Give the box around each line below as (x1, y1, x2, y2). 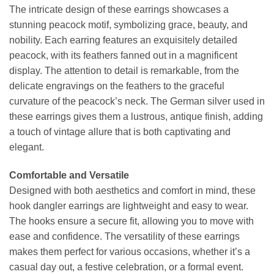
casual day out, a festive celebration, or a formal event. (9, 262, 243, 273)
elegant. (9, 142, 44, 153)
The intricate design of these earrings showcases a (9, 4, 229, 15)
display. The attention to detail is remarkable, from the (9, 65, 239, 76)
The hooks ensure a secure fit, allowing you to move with (9, 216, 254, 227)
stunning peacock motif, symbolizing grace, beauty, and (9, 20, 248, 31)
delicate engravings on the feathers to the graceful (9, 81, 224, 92)
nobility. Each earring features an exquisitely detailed (9, 35, 237, 46)
